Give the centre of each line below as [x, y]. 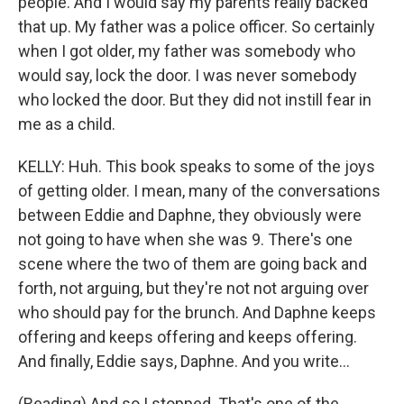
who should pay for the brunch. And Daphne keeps [197, 312]
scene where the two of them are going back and [193, 264]
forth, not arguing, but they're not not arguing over [193, 288]
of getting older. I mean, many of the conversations [199, 191]
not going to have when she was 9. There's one [185, 239]
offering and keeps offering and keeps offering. [188, 337]
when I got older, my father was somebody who [187, 51]
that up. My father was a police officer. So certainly [197, 27]
